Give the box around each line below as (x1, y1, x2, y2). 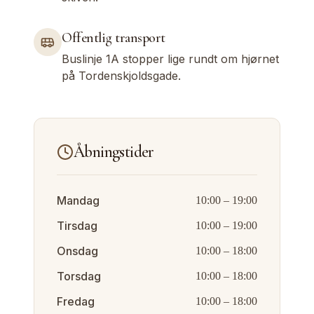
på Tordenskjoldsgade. (62, 69, 181, 83)
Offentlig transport (62, 29, 165, 46)
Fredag (57, 294, 95, 308)
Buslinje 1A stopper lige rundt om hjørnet (62, 52, 279, 66)
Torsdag (57, 269, 101, 283)
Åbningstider (74, 142, 154, 162)
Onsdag (57, 244, 98, 258)
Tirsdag (57, 219, 97, 233)
